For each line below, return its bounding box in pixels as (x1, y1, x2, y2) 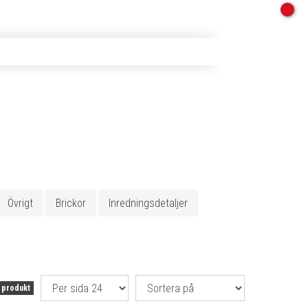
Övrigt (8, 197, 33, 210)
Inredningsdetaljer (109, 197, 188, 210)
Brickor (56, 197, 86, 210)
